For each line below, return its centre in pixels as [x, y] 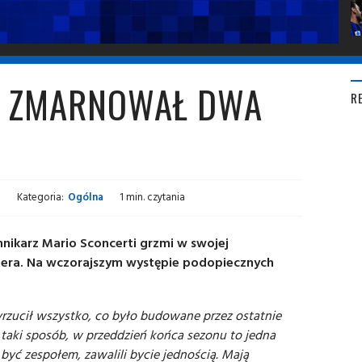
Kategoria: [40, 197]
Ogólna [86, 197]
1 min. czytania [152, 197]
